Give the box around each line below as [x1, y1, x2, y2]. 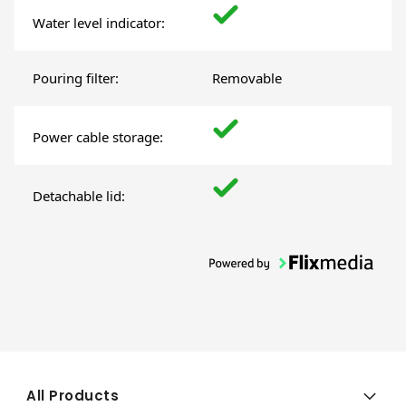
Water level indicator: [33, 14, 165, 33]
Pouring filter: [33, 69, 119, 88]
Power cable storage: [33, 128, 163, 147]
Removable [212, 69, 282, 88]
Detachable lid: [33, 187, 125, 206]
